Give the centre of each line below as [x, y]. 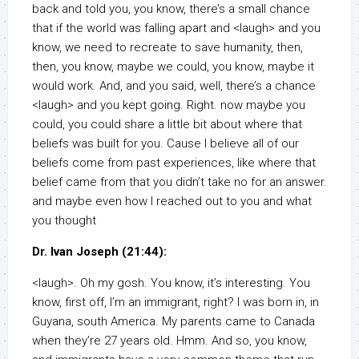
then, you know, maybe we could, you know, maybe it [173, 67]
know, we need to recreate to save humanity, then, [167, 48]
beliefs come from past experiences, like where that [174, 163]
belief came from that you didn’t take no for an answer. [179, 182]
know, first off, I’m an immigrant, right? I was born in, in [175, 303]
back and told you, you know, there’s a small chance [171, 9]
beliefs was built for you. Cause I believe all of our [165, 144]
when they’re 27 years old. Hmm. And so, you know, [169, 341]
